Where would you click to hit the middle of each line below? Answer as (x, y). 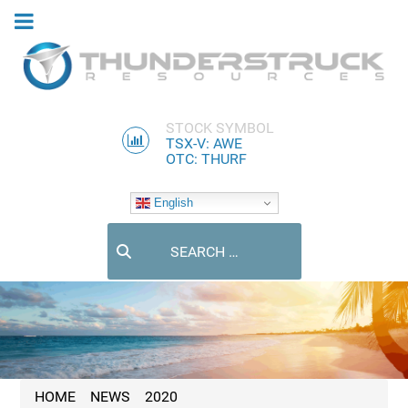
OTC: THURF (206, 159)
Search (128, 233)
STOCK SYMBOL (220, 128)
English (171, 202)
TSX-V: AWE (204, 144)
